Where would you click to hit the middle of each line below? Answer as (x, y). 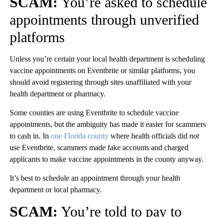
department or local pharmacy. (56, 189)
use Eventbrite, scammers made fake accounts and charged (99, 147)
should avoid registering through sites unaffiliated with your (101, 82)
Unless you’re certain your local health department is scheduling (107, 59)
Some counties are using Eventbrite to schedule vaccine (94, 112)
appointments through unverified (104, 19)
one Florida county (80, 136)
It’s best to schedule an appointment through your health (95, 178)
